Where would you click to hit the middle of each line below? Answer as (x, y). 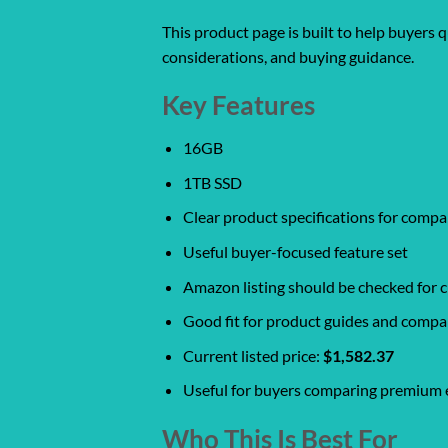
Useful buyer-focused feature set (295, 252)
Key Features (238, 105)
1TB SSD (212, 182)
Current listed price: (252, 355)
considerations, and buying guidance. (288, 56)
